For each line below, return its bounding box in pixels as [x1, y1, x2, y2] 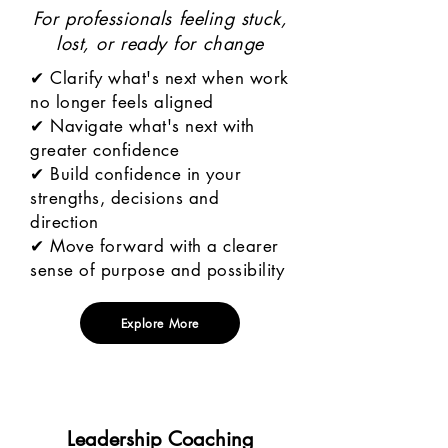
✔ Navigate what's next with [30, 115, 255, 137]
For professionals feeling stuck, [32, 6, 288, 30]
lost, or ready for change [56, 31, 264, 55]
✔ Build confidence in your [30, 163, 242, 185]
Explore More [120, 314, 200, 332]
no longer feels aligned [30, 91, 214, 113]
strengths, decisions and [30, 187, 220, 209]
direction [30, 211, 99, 233]
